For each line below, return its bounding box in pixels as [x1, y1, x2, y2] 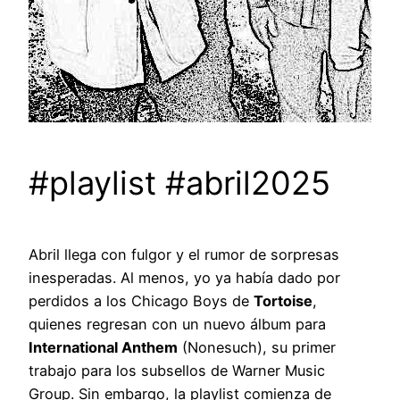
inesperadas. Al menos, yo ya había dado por [29, 269, 340, 287]
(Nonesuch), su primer [178, 338, 336, 357]
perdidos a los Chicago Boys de [29, 292, 254, 311]
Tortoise [254, 292, 312, 311]
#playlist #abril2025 [29, 163, 330, 204]
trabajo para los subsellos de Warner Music [29, 362, 325, 380]
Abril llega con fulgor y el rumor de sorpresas [29, 246, 339, 264]
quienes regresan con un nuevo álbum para [29, 315, 326, 334]
